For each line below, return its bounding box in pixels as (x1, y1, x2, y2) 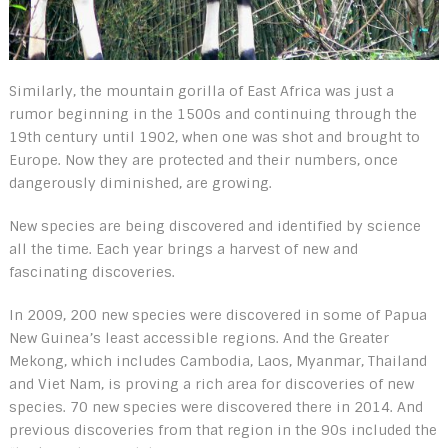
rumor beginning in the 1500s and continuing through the (8, 104, 417, 123)
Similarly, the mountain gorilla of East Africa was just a (8, 81, 394, 100)
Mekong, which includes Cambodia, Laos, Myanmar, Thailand (8, 351, 427, 370)
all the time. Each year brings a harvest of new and (8, 239, 358, 258)
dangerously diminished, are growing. (8, 173, 272, 192)
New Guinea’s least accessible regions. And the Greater (8, 328, 389, 347)
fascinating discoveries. (8, 262, 175, 281)
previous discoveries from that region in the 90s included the (8, 420, 437, 439)
